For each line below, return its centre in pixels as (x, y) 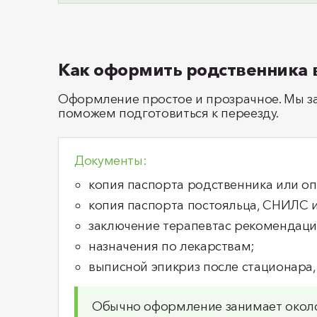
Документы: (111, 161)
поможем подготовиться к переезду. (169, 113)
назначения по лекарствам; (172, 246)
